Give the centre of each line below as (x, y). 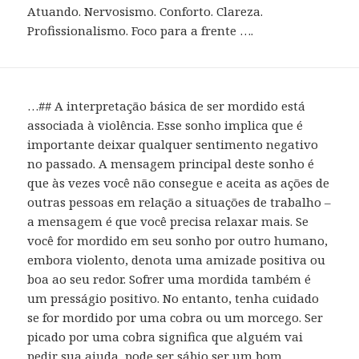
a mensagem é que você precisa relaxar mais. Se (168, 221)
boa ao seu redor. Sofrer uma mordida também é (169, 278)
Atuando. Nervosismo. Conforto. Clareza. (145, 11)
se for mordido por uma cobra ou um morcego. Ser (175, 317)
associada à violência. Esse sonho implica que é (165, 125)
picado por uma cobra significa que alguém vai (165, 336)
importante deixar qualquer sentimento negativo (173, 144)
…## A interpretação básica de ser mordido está (167, 105)
